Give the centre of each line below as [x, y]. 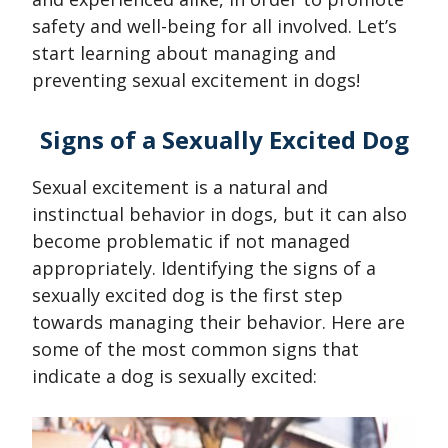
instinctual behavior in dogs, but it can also [219, 214]
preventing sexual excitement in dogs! [196, 80]
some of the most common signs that [195, 349]
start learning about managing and [184, 53]
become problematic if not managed [191, 241]
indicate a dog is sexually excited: [174, 376]
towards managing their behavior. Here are [218, 322]
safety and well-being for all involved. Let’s [214, 26]
